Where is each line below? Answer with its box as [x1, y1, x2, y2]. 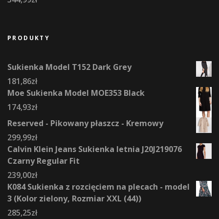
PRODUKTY [7, 33, 50, 42]
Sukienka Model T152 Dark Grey [7, 61, 131, 72]
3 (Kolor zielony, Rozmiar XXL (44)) [7, 193, 141, 204]
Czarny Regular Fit [7, 155, 80, 166]
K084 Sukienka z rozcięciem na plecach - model [7, 181, 190, 192]
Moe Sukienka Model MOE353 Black [7, 87, 145, 98]
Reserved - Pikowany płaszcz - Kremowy [7, 117, 163, 129]
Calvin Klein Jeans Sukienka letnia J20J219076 [7, 143, 182, 154]
